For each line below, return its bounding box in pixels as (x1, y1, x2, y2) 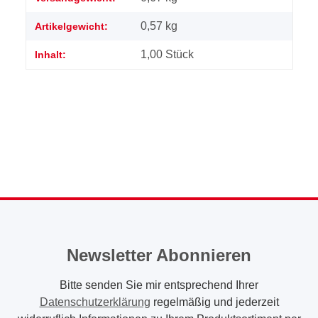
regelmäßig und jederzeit (150, 295, 279, 308)
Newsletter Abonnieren (67, 245, 251, 265)
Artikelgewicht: (35, 20, 108, 32)
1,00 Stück (141, 48, 194, 60)
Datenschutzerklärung (39, 295, 150, 308)
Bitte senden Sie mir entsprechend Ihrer (60, 278, 258, 291)
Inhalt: (35, 48, 66, 60)
